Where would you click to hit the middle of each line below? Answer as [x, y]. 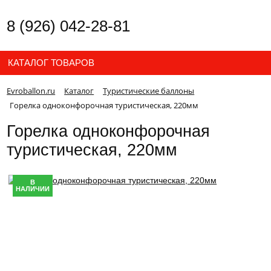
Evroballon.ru [31, 91]
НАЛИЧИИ [33, 188]
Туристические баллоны [149, 91]
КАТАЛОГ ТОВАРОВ [51, 63]
